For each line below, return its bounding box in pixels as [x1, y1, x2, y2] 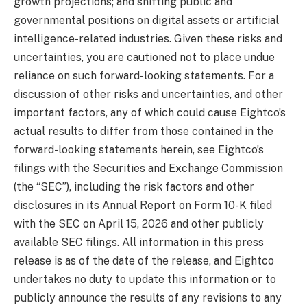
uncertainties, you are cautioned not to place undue [14, 50, 275, 64]
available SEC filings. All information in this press [14, 235, 264, 249]
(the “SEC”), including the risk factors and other [14, 180, 254, 193]
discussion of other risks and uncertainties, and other [14, 87, 283, 101]
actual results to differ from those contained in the [14, 124, 273, 138]
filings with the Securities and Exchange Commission [14, 161, 283, 175]
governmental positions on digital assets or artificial [14, 13, 279, 27]
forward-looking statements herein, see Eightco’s [14, 143, 264, 156]
